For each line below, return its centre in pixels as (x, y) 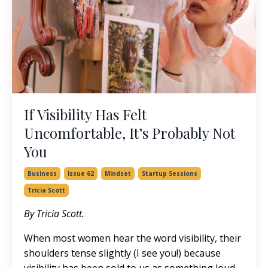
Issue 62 (81, 173)
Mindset (118, 173)
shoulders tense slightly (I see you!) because (122, 253)
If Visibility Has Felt (85, 114)
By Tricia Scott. (54, 213)
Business (42, 173)
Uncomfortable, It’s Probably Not (130, 133)
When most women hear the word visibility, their (133, 238)
